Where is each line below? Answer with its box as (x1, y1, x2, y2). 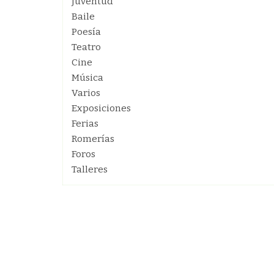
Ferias (72, 118, 98, 129)
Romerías (72, 133, 114, 144)
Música (72, 72, 103, 83)
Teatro (72, 42, 101, 53)
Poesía (72, 26, 101, 37)
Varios (72, 87, 100, 98)
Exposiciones (72, 103, 131, 114)
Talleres (72, 164, 108, 175)
